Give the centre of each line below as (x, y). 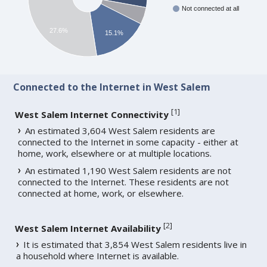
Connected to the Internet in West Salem (112, 87)
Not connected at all (211, 9)
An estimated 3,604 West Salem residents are (120, 131)
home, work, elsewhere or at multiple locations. (115, 153)
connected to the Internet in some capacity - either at (128, 142)
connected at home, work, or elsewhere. (101, 193)
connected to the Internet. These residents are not (124, 182)
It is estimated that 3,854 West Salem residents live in (135, 245)
